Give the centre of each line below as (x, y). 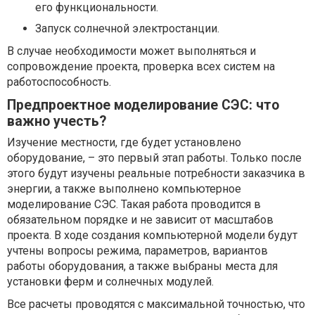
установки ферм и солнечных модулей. (110, 282)
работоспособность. (59, 82)
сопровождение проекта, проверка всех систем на (141, 66)
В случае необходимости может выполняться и (131, 51)
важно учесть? (57, 121)
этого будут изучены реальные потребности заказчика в (156, 173)
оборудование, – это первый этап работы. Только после (154, 158)
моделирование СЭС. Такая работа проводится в (134, 204)
